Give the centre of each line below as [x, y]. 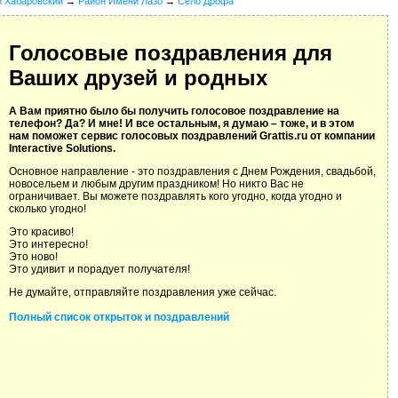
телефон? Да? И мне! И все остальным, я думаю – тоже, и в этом [182, 124]
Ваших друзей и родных [138, 78]
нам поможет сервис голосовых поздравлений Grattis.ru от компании [192, 136]
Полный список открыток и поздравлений [119, 318]
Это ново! [33, 257]
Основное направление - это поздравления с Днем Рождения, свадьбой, [192, 172]
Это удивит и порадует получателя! [99, 270]
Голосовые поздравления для [171, 53]
